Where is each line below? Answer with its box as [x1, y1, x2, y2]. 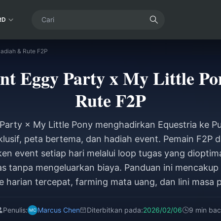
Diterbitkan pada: [87, 206, 143, 214]
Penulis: [3, 206, 28, 214]
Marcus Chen [37, 206, 80, 214]
